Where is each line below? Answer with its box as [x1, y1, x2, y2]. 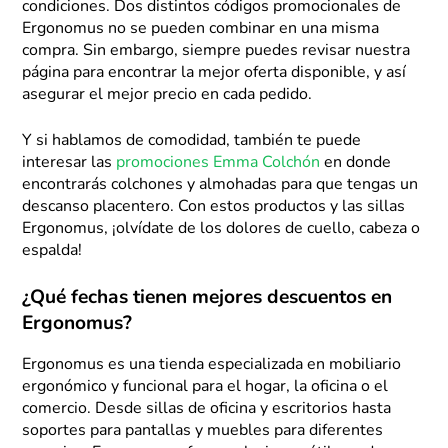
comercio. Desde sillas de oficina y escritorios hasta [22, 401, 392, 418]
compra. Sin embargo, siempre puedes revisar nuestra [22, 43, 411, 60]
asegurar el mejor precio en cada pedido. [22, 87, 313, 104]
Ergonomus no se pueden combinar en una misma [22, 21, 380, 38]
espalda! [22, 243, 83, 260]
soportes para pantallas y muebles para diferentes [22, 423, 384, 440]
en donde [320, 155, 392, 172]
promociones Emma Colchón [116, 155, 321, 172]
